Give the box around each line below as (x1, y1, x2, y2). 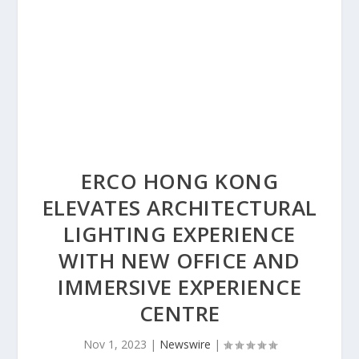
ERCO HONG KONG (81, 167, 278, 196)
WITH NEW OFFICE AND (58, 246, 301, 275)
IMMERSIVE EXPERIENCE (58, 272, 301, 301)
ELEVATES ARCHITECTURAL (42, 193, 317, 222)
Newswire (159, 337, 211, 352)
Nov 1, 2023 (83, 337, 147, 352)
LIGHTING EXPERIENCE (63, 220, 296, 248)
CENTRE (139, 299, 220, 328)
